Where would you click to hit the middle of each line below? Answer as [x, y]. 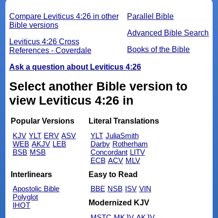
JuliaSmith [122, 136]
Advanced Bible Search [168, 33]
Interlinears [32, 174]
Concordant [109, 152]
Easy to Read [113, 174]
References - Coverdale [50, 50]
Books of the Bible [159, 49]
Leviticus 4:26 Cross [44, 41]
